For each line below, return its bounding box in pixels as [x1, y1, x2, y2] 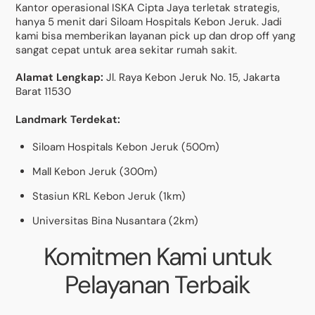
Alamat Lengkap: [15, 70, 104, 85]
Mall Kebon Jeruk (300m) [32, 165, 158, 179]
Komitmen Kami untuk [43, 240, 272, 274]
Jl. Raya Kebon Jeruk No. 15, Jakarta [103, 70, 281, 85]
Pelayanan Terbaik [65, 269, 250, 302]
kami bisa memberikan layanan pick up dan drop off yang [15, 28, 296, 43]
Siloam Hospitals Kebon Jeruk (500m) [32, 140, 220, 155]
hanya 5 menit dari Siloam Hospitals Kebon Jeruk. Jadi [15, 14, 283, 29]
